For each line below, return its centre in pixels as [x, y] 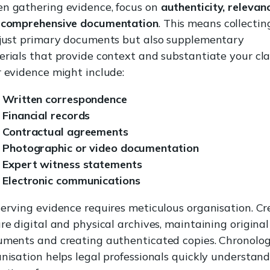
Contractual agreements [65, 132]
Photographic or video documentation [101, 148]
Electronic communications [71, 181]
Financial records [46, 116]
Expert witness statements [72, 165]
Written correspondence [65, 99]
